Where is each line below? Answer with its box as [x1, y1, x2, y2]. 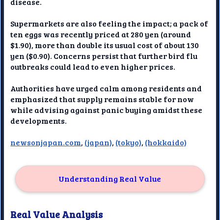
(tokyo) [115, 137, 142, 148]
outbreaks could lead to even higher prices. [10, 61, 176, 72]
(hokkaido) [145, 137, 187, 148]
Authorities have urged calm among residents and [10, 83, 202, 94]
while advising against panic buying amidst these [10, 105, 203, 115]
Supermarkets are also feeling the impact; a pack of [10, 18, 209, 29]
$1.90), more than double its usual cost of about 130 [10, 40, 199, 51]
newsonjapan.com [10, 137, 82, 148]
